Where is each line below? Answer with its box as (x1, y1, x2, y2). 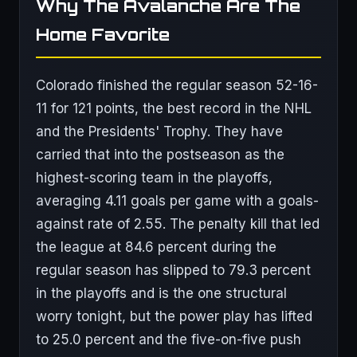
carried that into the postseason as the (36, 147, 284, 163)
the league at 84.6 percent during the (36, 239, 277, 255)
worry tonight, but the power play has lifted (36, 308, 312, 324)
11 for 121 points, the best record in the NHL (36, 100, 312, 116)
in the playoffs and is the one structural (36, 285, 287, 301)
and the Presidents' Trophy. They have (36, 124, 283, 139)
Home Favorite (36, 24, 170, 45)
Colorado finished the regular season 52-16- (36, 77, 318, 93)
